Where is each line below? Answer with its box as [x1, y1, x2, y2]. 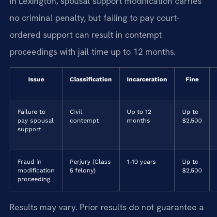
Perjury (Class [70, 157, 111, 165]
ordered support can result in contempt [10, 29, 162, 41]
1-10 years [127, 157, 156, 165]
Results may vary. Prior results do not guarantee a [10, 201, 204, 213]
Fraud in [17, 157, 42, 165]
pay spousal [17, 116, 54, 124]
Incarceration [127, 75, 167, 83]
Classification [70, 75, 112, 83]
